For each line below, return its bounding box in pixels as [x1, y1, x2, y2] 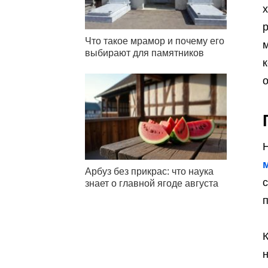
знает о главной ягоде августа [85, 178, 218, 188]
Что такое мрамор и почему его [85, 35, 224, 46]
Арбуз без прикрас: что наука [85, 166, 214, 176]
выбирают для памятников [85, 47, 204, 58]
